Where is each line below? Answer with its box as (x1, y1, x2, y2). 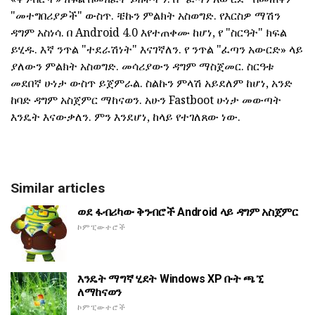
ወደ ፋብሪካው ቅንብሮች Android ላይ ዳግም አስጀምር (77, 205, 298, 219)
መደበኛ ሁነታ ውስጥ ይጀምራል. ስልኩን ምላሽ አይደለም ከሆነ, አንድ (11, 75, 292, 91)
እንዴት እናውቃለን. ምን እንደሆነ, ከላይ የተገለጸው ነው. (11, 108, 240, 124)
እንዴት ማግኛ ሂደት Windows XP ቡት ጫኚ (77, 271, 264, 285)
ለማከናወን (77, 285, 122, 299)
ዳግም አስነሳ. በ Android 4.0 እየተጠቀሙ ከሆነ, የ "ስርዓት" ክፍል (11, 24, 287, 40)
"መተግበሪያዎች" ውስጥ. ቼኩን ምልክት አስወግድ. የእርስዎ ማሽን (11, 7, 281, 23)
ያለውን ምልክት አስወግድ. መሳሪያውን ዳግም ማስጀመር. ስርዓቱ (11, 58, 274, 74)
